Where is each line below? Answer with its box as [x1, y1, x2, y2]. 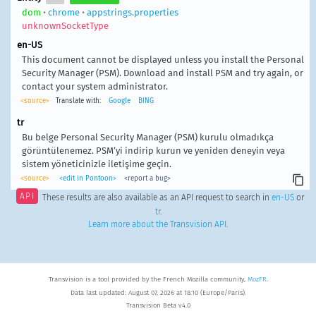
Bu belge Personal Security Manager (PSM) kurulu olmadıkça [21, 131, 274, 142]
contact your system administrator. [21, 80, 168, 92]
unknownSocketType [21, 20, 109, 31]
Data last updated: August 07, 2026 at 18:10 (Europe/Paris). [70, 288, 246, 297]
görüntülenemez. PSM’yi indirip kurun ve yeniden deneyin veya [21, 145, 285, 156]
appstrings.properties [86, 6, 178, 18]
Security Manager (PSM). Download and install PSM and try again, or [21, 67, 303, 78]
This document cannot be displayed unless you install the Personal [21, 54, 304, 65]
